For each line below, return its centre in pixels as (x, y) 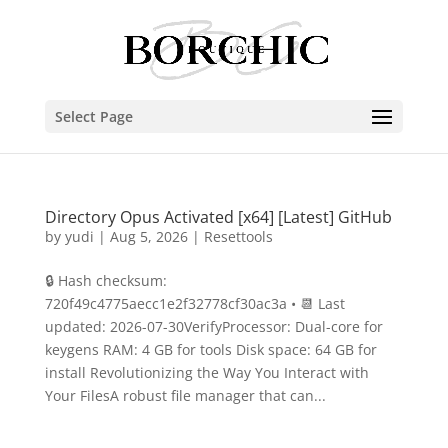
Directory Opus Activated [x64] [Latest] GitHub (218, 217)
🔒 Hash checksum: (105, 280)
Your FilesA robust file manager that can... (185, 395)
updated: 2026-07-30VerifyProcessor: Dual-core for (213, 326)
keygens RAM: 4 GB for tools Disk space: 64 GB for (210, 349)
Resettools (238, 236)
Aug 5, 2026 (148, 236)
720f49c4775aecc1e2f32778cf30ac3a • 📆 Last (194, 303)
